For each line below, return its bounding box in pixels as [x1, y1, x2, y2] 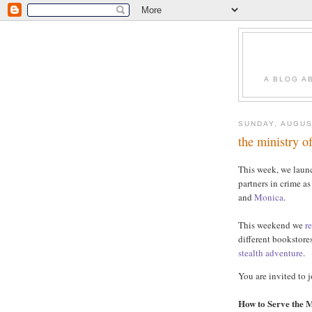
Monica [254, 191, 283, 204]
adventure [265, 247, 303, 260]
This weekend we [238, 219, 305, 232]
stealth [238, 247, 263, 260]
